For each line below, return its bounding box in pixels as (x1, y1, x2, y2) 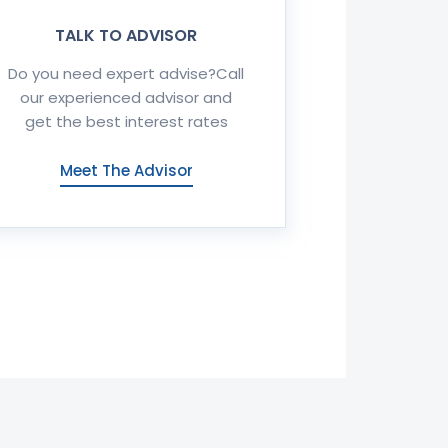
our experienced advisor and (20, 87, 232, 108)
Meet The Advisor (59, 160, 193, 181)
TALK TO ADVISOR (55, 24, 197, 47)
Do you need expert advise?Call (8, 63, 244, 84)
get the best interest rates (24, 111, 228, 132)
